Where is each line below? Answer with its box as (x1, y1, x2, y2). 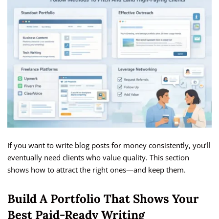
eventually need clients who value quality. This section (7, 153, 189, 163)
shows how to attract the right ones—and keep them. (7, 165, 186, 175)
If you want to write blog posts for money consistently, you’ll (7, 140, 211, 151)
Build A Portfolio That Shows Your (7, 191, 199, 207)
